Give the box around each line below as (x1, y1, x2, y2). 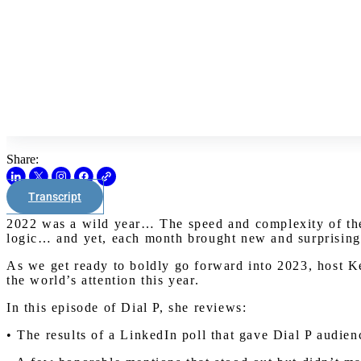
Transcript (28, 190, 81, 203)
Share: (6, 152, 39, 166)
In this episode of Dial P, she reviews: (6, 301, 247, 314)
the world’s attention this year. (6, 273, 200, 287)
